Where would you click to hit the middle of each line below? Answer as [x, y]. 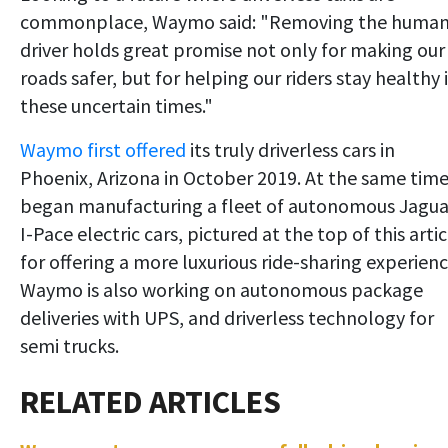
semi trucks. [69, 346]
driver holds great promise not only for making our [232, 50]
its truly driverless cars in [290, 150]
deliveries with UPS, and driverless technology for [227, 318]
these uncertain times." [116, 106]
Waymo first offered [103, 150]
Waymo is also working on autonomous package [221, 290]
